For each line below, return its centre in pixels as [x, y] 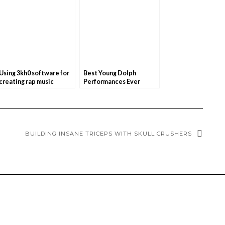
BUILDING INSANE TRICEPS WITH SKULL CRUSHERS [108, 134]
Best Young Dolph [110, 73]
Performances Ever [112, 82]
